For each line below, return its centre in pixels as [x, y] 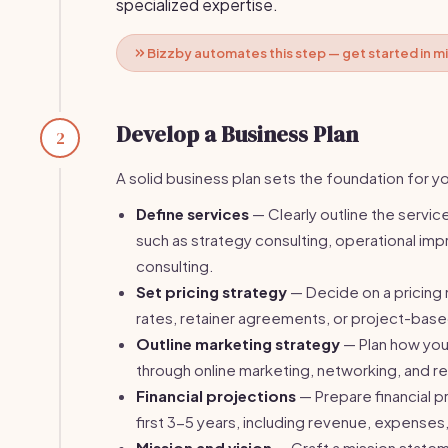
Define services [192, 213]
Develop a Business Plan [237, 134]
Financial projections [216, 395]
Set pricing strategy [211, 291]
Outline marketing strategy [238, 343]
